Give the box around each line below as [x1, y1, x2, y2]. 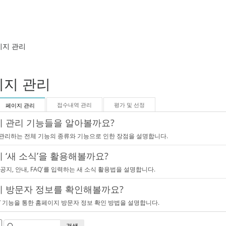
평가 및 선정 [114, 102, 145, 108]
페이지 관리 [6, 102, 35, 108]
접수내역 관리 [57, 102, 92, 108]
